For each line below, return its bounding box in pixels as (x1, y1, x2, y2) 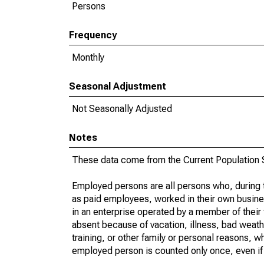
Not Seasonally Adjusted (72, 103, 172, 114)
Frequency (69, 29, 117, 41)
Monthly (72, 52, 104, 63)
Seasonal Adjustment (69, 81, 166, 92)
